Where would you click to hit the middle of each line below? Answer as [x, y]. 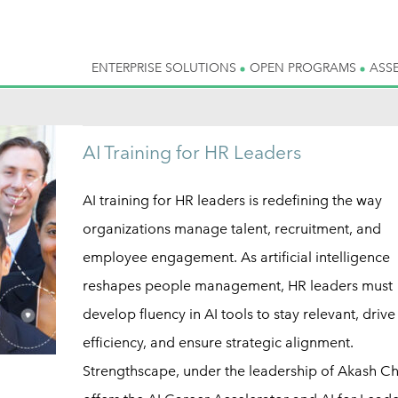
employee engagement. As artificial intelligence [236, 257]
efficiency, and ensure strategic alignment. [218, 342]
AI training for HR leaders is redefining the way [232, 200]
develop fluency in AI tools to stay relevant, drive [239, 314]
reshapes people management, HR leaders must [237, 286]
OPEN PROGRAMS [305, 68]
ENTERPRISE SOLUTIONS [166, 68]
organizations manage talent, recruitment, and [231, 229]
